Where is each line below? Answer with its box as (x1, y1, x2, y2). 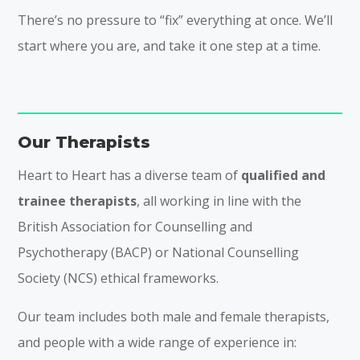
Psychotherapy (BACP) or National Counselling (18, 243, 300, 261)
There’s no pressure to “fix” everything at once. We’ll (18, 10, 333, 29)
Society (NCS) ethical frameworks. (18, 268, 219, 287)
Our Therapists (18, 132, 151, 152)
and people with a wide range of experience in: (18, 333, 297, 351)
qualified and (241, 166, 326, 184)
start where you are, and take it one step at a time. (18, 36, 321, 55)
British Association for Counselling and (18, 217, 253, 235)
